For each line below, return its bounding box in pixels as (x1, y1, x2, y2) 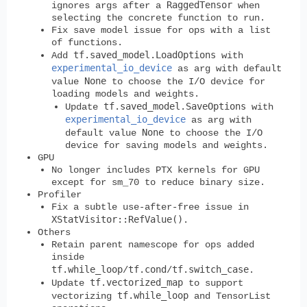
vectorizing (51, 290, 117, 302)
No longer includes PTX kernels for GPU (51, 164, 260, 175)
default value (65, 127, 142, 138)
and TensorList (188, 290, 271, 302)
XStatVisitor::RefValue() (51, 213, 183, 225)
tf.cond (128, 263, 167, 275)
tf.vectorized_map (90, 276, 183, 288)
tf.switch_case (172, 263, 249, 275)
